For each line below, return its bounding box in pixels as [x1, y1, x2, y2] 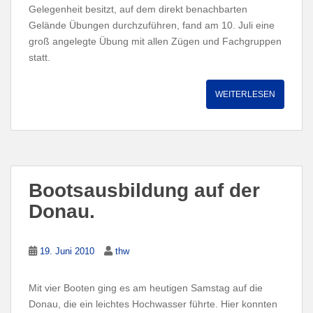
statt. [29, 51, 50, 63]
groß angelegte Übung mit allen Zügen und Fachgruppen [29, 35, 282, 47]
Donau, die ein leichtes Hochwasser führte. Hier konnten [29, 298, 277, 310]
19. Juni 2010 [40, 245, 94, 256]
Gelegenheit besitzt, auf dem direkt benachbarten [29, 3, 247, 15]
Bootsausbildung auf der [29, 179, 260, 201]
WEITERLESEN [215, 89, 275, 99]
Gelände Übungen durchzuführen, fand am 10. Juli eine [29, 19, 275, 31]
